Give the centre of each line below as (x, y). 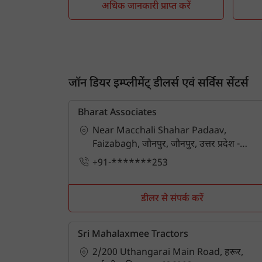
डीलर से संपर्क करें (173, 199)
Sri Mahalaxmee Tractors (133, 235)
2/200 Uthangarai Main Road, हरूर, (168, 253)
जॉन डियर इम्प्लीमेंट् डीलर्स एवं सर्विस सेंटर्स (158, 84)
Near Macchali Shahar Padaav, (159, 131)
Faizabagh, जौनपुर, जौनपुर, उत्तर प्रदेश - (166, 145)
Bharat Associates (117, 113)
